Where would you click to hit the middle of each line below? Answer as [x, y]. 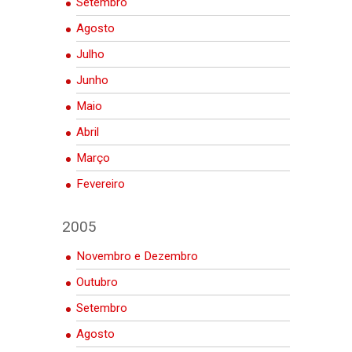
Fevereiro [101, 183]
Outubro [97, 282]
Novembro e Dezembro [137, 256]
